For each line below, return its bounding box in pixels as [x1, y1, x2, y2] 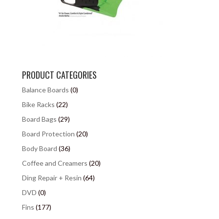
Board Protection [22, 130, 75, 138]
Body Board [22, 144, 57, 153]
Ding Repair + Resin [22, 174, 82, 182]
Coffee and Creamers [22, 159, 88, 167]
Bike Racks [22, 100, 55, 109]
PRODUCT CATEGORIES [22, 68, 97, 81]
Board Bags [22, 115, 57, 123]
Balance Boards [22, 86, 69, 94]
